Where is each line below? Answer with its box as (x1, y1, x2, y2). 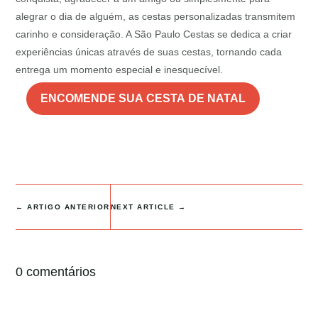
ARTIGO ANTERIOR (27, 203, 110, 212)
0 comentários (16, 265, 97, 280)
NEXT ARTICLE (110, 203, 175, 212)
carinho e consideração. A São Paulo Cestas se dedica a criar (16, 28, 292, 40)
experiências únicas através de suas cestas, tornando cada (16, 46, 283, 58)
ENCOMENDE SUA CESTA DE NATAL (40, 92, 246, 105)
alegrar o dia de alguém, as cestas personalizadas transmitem (16, 11, 296, 23)
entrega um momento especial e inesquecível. (16, 64, 224, 76)
